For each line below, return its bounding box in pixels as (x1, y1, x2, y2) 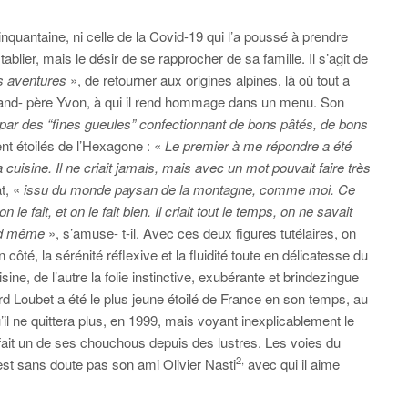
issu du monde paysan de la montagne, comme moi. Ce (24, 179, 355, 199)
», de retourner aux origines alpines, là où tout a (66, 70, 350, 89)
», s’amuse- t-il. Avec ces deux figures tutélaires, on (45, 223, 356, 242)
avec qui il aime (244, 354, 340, 373)
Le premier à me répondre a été (165, 136, 352, 155)
